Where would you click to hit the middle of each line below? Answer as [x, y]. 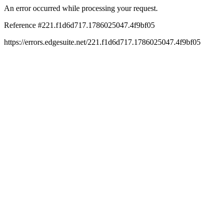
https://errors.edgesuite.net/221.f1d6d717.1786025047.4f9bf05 [102, 42]
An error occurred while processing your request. [81, 8]
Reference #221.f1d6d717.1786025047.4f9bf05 [79, 25]
